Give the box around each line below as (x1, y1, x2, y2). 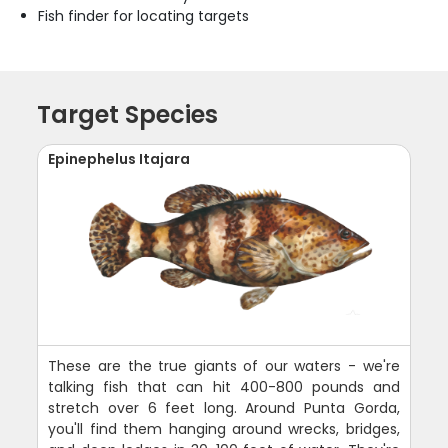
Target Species (37, 97, 219, 131)
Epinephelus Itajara (48, 148, 191, 169)
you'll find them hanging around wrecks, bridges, (48, 418, 400, 439)
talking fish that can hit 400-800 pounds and (48, 376, 400, 397)
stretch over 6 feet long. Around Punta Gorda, (48, 397, 400, 418)
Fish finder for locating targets (38, 5, 250, 26)
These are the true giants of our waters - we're (48, 355, 400, 376)
